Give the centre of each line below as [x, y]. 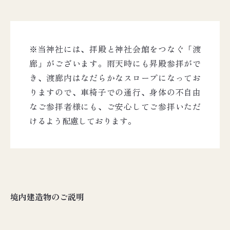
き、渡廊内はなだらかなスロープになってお [115, 78]
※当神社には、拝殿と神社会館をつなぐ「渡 [115, 49]
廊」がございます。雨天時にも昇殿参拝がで [115, 63]
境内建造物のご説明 [47, 197]
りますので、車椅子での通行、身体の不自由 [115, 92]
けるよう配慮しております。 [83, 121]
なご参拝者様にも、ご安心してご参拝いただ [115, 106]
